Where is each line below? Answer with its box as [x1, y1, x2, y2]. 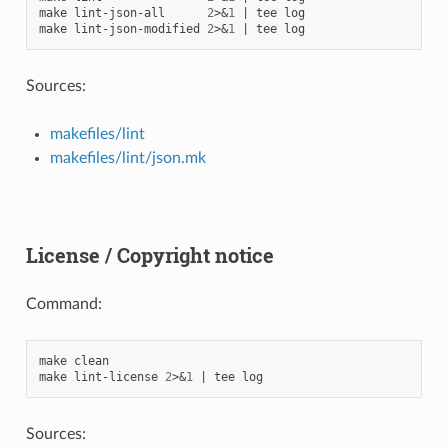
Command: [25, 295, 102, 312]
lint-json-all [73, 5, 165, 20]
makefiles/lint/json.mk [49, 149, 206, 166]
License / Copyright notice [25, 241, 274, 268]
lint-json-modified [73, 21, 200, 36]
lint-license [73, 369, 158, 384]
